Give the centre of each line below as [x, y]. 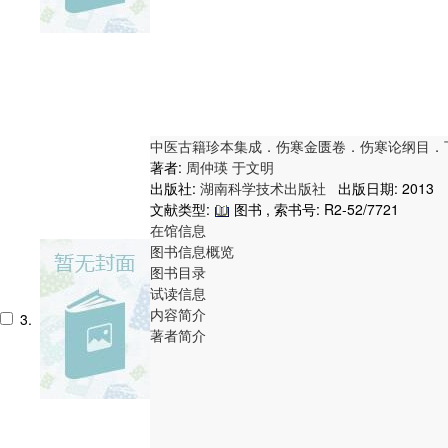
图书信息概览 [192, 250]
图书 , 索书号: [277, 208]
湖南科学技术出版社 [265, 187]
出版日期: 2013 [382, 187]
